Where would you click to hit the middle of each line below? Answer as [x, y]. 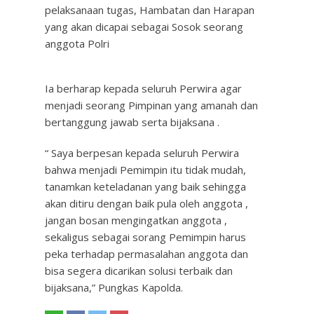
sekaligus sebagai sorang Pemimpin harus [145, 237]
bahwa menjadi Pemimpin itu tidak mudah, [145, 170]
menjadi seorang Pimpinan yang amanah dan [151, 105]
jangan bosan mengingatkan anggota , [136, 220]
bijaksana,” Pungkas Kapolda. [114, 287]
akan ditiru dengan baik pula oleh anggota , [146, 203]
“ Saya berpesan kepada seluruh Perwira [142, 153]
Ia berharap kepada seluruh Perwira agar [143, 88]
